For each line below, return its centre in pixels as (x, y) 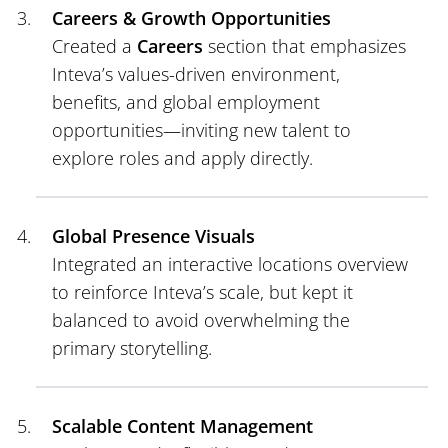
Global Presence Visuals (153, 235)
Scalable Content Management (182, 425)
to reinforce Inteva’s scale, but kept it (202, 291)
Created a (94, 45)
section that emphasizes (304, 45)
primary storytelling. (132, 347)
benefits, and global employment (186, 101)
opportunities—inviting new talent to (201, 129)
